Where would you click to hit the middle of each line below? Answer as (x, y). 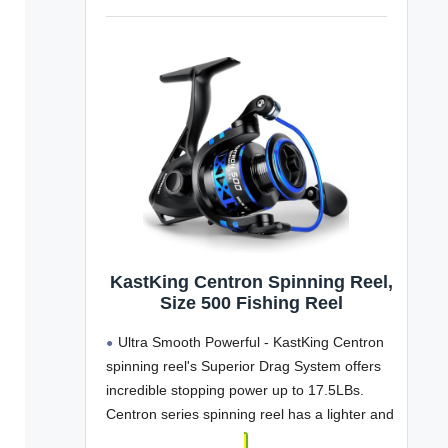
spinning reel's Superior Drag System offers (243, 365)
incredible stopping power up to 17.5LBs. (234, 389)
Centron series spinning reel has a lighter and (249, 413)
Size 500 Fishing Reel (251, 302)
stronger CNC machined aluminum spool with (248, 437)
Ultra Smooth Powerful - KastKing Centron (250, 341)
